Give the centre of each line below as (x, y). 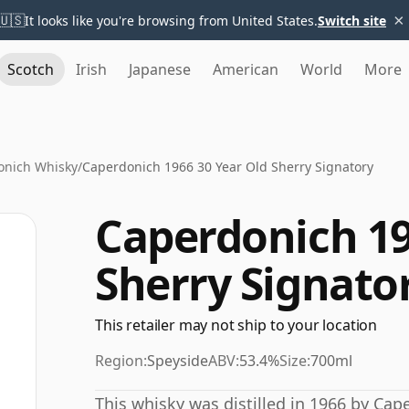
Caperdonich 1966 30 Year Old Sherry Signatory (228, 167)
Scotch (31, 69)
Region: (121, 361)
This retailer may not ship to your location (236, 325)
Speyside (178, 361)
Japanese (160, 69)
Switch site (352, 20)
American (246, 69)
